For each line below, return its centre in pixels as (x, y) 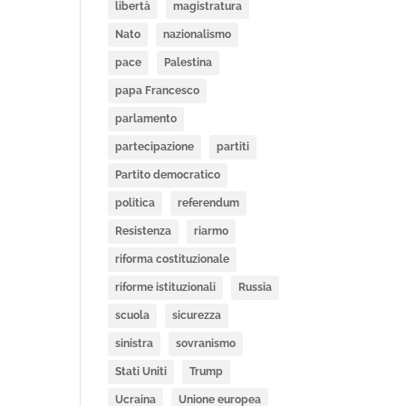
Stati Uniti (141, 372)
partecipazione (155, 147)
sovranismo (206, 343)
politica (135, 203)
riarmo (212, 231)
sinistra (135, 343)
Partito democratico (168, 175)
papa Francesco (158, 91)
